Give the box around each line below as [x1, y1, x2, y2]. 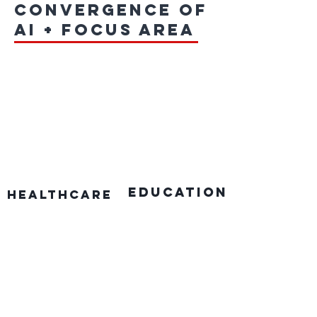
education [128, 184, 228, 200]
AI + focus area [14, 20, 195, 40]
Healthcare [7, 187, 113, 202]
